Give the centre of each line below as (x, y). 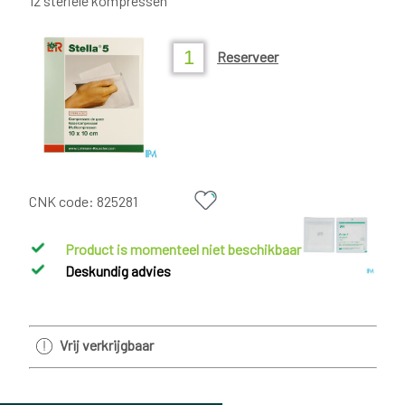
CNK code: (63, 202)
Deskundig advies (118, 270)
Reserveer (248, 57)
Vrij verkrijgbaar (107, 344)
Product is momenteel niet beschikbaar (184, 249)
